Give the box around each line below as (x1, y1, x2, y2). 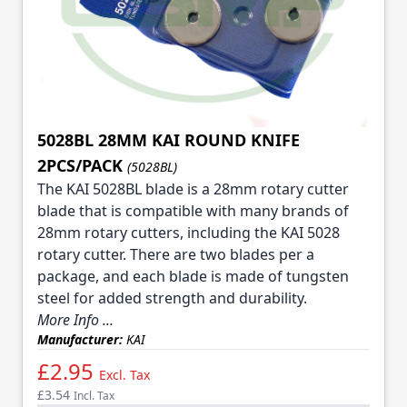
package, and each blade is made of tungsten (37, 265, 349, 286)
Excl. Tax (99, 365, 150, 383)
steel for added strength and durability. (37, 287, 307, 308)
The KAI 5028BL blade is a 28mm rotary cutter (37, 178, 349, 199)
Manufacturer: (37, 330, 123, 348)
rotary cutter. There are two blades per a (37, 243, 314, 264)
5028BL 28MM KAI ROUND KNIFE (37, 128, 300, 151)
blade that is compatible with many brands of (37, 200, 349, 221)
